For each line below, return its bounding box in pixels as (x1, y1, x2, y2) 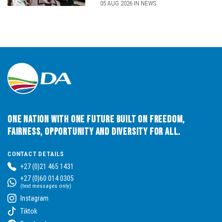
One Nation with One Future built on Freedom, (7, 113, 185, 125)
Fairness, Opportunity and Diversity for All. (7, 125, 181, 138)
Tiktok (20, 207, 37, 215)
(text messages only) (20, 182, 71, 189)
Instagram (20, 194, 49, 202)
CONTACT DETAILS (7, 150, 64, 158)
